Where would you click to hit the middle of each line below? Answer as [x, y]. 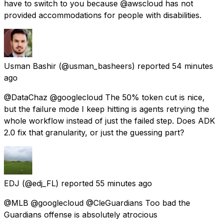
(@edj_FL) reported [58, 183]
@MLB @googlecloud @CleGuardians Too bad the [97, 203]
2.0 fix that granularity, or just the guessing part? [94, 132]
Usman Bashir [30, 66]
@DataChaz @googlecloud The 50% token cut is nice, [104, 97]
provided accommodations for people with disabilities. [103, 15]
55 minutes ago [124, 183]
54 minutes [193, 66]
